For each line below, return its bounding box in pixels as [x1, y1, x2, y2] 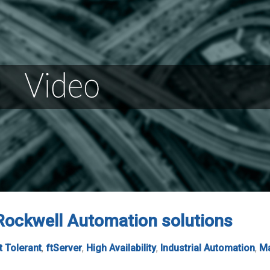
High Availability [86, 242, 156, 254]
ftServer [46, 242, 82, 254]
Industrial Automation [160, 242, 255, 254]
